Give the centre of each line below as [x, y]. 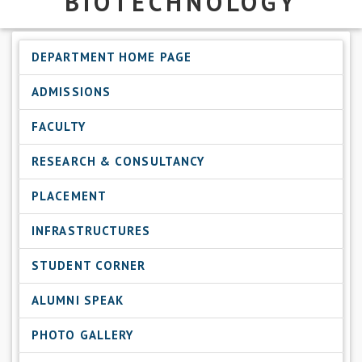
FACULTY [59, 126]
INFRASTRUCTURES [91, 230]
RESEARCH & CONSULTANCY [118, 161]
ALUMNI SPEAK [78, 300]
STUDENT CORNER [89, 265]
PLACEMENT [69, 196]
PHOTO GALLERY [83, 335]
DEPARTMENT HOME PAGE [112, 57]
